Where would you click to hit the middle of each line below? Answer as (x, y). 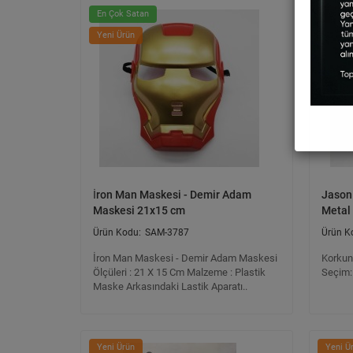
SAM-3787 (167, 232)
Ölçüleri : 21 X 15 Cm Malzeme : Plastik (179, 272)
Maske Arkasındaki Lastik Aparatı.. (170, 286)
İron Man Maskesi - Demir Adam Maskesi (185, 258)
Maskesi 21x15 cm (139, 210)
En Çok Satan (123, 14)
